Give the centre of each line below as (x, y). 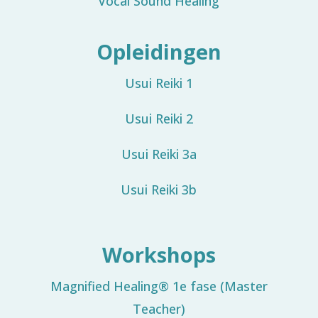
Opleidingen (159, 51)
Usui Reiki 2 (159, 119)
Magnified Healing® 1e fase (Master (159, 286)
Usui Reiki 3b (159, 190)
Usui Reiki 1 (159, 83)
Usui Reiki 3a (159, 154)
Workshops (159, 254)
